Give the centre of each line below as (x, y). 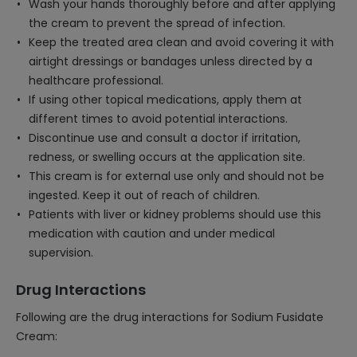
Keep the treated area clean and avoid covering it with (181, 42)
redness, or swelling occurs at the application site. (167, 157)
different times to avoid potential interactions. (158, 119)
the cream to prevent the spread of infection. (157, 23)
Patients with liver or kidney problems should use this (175, 214)
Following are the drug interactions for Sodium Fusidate (170, 317)
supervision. (61, 253)
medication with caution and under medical (152, 233)
